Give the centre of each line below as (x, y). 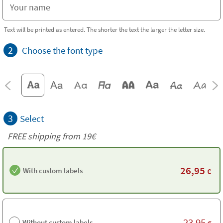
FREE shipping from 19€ (52, 136)
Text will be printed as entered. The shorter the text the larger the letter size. (105, 29)
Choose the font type (62, 50)
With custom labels (53, 170)
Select (32, 118)
